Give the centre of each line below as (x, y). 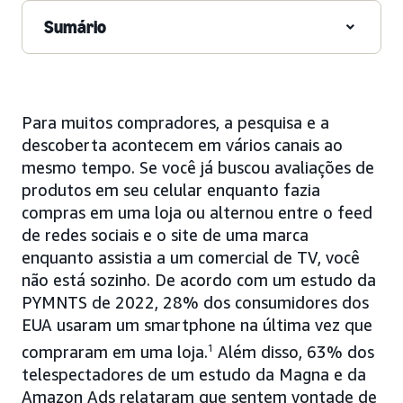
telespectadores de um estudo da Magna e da (194, 374)
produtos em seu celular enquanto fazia (171, 189)
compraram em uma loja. (115, 351)
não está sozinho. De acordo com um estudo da (199, 279)
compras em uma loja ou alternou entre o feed (197, 212)
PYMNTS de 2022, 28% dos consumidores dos (195, 302)
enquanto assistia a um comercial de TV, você (191, 257)
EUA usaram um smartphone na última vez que (197, 324)
